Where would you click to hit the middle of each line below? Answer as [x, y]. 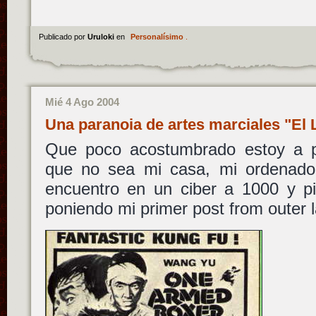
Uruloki [102, 37]
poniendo [81, 209]
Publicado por [63, 37]
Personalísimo [157, 37]
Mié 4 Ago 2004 [82, 102]
